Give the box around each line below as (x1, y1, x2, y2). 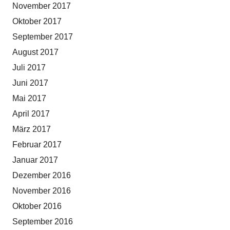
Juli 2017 (12, 63, 46, 72)
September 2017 (12, 32, 73, 42)
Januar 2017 (12, 156, 58, 165)
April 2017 (12, 109, 50, 119)
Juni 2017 (12, 79, 48, 88)
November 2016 (12, 186, 71, 196)
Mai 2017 (12, 94, 46, 103)
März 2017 (12, 125, 51, 134)
